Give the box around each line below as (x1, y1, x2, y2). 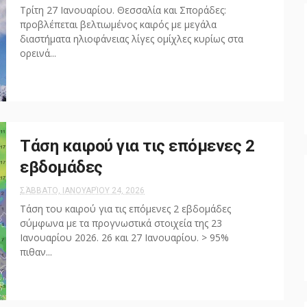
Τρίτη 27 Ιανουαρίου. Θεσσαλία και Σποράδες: (20, 3, 226, 16)
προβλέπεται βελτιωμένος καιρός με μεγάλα (20, 18, 217, 31)
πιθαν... (20, 245, 52, 258)
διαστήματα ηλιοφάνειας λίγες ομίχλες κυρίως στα (20, 32, 243, 45)
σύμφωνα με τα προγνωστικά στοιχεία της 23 (20, 217, 222, 230)
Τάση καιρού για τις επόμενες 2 (20, 136, 254, 156)
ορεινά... (20, 47, 56, 60)
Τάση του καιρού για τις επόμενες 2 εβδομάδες (20, 202, 231, 215)
